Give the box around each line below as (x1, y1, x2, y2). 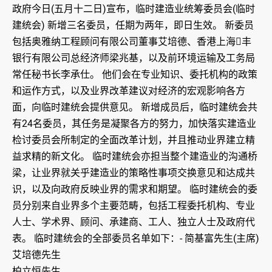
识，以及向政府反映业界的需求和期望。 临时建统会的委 (12, 183, 257, 195)
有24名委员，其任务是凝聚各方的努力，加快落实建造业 (12, 118, 256, 130)
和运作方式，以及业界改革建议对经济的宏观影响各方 (12, 85, 245, 97)
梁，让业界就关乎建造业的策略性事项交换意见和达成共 (12, 167, 255, 179)
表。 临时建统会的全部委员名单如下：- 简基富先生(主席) (12, 233, 259, 245)
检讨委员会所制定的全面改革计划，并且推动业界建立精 (12, 134, 255, 146)
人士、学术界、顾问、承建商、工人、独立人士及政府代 (12, 216, 255, 228)
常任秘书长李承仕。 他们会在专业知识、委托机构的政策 (12, 69, 257, 81)
